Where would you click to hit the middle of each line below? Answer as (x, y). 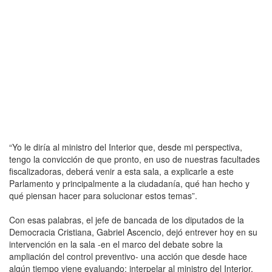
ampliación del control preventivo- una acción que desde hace (128, 256)
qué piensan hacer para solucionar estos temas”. (103, 195)
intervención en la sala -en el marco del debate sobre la (116, 244)
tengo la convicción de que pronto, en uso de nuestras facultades (134, 159)
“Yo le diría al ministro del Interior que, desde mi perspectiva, (126, 147)
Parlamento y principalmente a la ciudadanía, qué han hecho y (129, 183)
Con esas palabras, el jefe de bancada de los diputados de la (127, 219)
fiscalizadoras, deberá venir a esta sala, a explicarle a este (121, 171)
